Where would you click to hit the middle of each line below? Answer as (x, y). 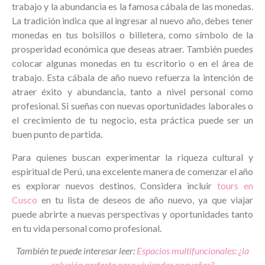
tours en (235, 185)
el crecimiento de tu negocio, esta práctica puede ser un (132, 120)
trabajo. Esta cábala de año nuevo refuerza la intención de (132, 77)
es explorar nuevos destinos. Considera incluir (115, 185)
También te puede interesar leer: (76, 251)
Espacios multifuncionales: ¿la (193, 251)
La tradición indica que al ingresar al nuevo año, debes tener (132, 21)
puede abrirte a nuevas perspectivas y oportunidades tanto (132, 214)
